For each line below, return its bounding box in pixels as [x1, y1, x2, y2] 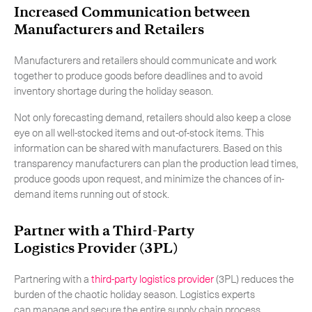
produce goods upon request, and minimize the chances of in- [14, 171, 284, 186]
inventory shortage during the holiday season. [14, 83, 215, 98]
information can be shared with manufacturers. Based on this [14, 140, 282, 155]
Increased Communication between [14, 3, 250, 21]
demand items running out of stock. [14, 186, 171, 201]
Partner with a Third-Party [14, 222, 194, 240]
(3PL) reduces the [214, 271, 294, 286]
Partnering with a [14, 271, 91, 286]
